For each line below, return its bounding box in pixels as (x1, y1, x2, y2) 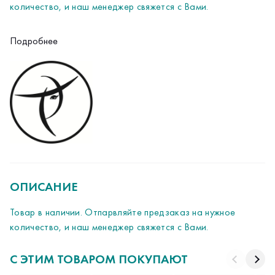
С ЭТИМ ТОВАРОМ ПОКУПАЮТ (10, 251, 188, 267)
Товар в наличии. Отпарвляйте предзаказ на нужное (10, 206, 236, 219)
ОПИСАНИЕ (10, 179, 78, 195)
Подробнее (10, 34, 58, 47)
